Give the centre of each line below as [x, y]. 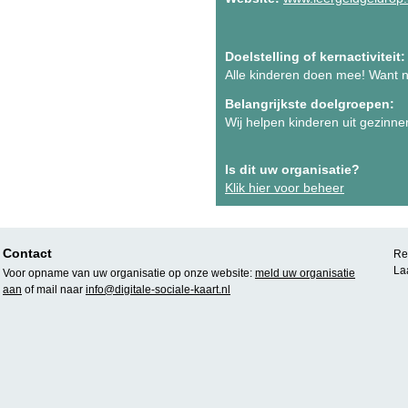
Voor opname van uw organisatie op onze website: [129, 273]
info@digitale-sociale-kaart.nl [158, 290]
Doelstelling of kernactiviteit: [315, 56]
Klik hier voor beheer [285, 188]
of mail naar [54, 290]
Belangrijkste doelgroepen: [310, 104]
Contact [27, 253]
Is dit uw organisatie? [292, 169]
